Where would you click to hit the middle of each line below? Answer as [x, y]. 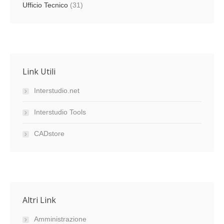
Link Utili [39, 71]
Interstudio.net [57, 90]
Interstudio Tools [60, 112]
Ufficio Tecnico [45, 5]
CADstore [49, 133]
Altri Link [39, 200]
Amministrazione [60, 219]
